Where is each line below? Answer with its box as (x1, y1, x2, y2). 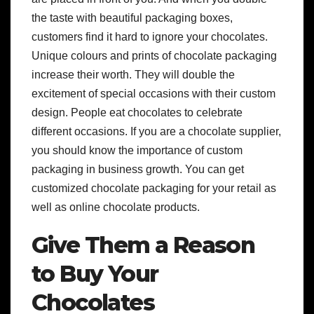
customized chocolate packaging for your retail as (32, 182, 276, 194)
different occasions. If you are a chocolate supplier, (32, 125, 281, 137)
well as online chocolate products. (32, 200, 200, 213)
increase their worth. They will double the (32, 68, 235, 81)
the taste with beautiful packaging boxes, (32, 11, 233, 24)
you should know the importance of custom (32, 144, 243, 156)
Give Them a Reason (32, 231, 255, 259)
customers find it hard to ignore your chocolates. (32, 30, 268, 43)
